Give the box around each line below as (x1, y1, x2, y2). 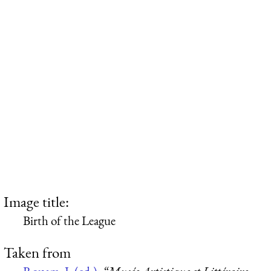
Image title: (4, 191, 69, 211)
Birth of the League (23, 212, 116, 229)
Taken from (4, 243, 71, 263)
